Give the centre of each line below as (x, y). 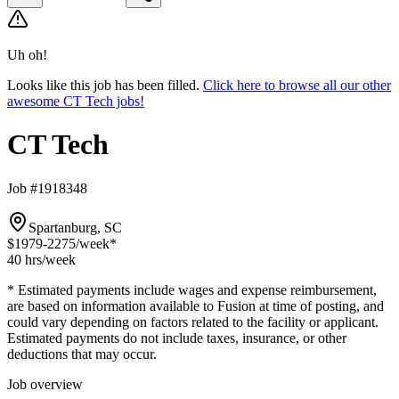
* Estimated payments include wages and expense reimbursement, (192, 289)
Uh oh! (27, 55)
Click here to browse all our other (297, 85)
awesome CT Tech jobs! (76, 101)
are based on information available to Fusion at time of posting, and (195, 305)
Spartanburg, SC (75, 227)
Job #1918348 (47, 188)
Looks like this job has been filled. (103, 85)
